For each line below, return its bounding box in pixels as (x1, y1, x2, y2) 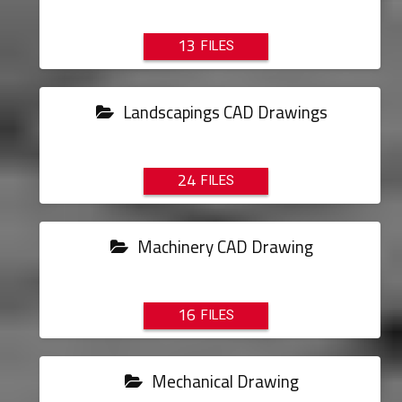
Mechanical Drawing (148, 365, 300, 398)
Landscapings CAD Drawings (119, 96, 328, 128)
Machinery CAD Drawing (134, 231, 314, 263)
